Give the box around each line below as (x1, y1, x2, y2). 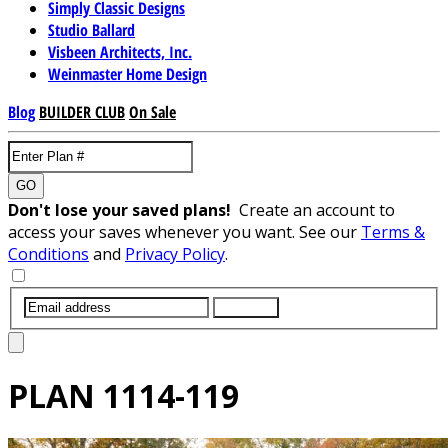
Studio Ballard (48, 18, 135, 41)
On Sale (129, 100, 176, 123)
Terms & (361, 220, 425, 243)
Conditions (8, 242, 89, 265)
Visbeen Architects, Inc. (48, 40, 192, 63)
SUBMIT (221, 299, 271, 315)
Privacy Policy (125, 242, 225, 265)
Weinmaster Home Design (48, 62, 207, 85)
